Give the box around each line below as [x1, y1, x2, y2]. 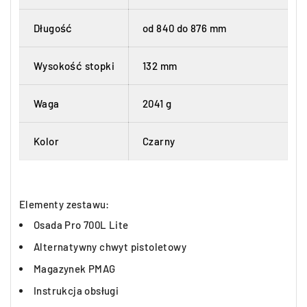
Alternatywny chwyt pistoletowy [34, 241, 186, 253]
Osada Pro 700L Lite [34, 219, 129, 231]
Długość [34, 22, 73, 34]
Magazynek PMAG [34, 262, 116, 275]
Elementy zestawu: [19, 198, 110, 210]
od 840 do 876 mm [143, 22, 227, 34]
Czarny [143, 135, 175, 147]
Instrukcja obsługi [34, 284, 119, 297]
